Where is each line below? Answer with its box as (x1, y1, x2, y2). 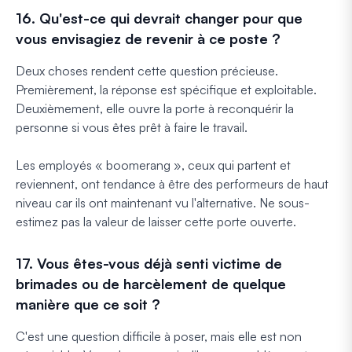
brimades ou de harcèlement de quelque (16, 274, 286, 292)
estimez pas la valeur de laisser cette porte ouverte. (16, 213, 296, 229)
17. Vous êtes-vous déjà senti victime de (16, 254, 282, 272)
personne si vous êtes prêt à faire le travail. (16, 119, 247, 135)
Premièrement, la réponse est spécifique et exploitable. (16, 81, 317, 97)
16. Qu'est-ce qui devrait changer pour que (16, 9, 302, 27)
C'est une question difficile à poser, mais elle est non (16, 328, 302, 344)
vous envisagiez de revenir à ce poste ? (16, 29, 280, 47)
